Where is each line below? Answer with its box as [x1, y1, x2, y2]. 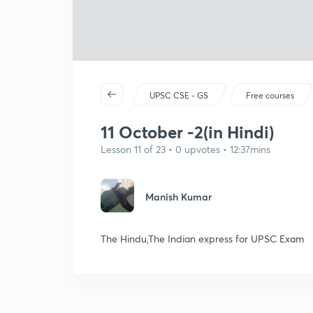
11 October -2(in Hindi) [101, 121, 274, 143]
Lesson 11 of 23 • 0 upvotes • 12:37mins [101, 143, 270, 156]
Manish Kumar [145, 190, 212, 203]
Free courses [246, 90, 295, 101]
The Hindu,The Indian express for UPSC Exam [101, 232, 304, 245]
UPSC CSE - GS [150, 90, 209, 101]
